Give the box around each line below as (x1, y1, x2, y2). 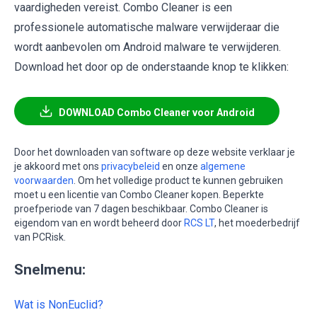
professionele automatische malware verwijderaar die (14, 21, 279, 35)
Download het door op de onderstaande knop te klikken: (14, 60, 289, 74)
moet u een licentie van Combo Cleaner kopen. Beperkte (14, 189, 264, 201)
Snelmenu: (14, 261, 86, 279)
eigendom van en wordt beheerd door (14, 217, 184, 229)
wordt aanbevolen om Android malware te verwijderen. (14, 40, 281, 54)
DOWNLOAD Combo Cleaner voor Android (59, 107, 255, 119)
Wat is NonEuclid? (14, 298, 103, 312)
